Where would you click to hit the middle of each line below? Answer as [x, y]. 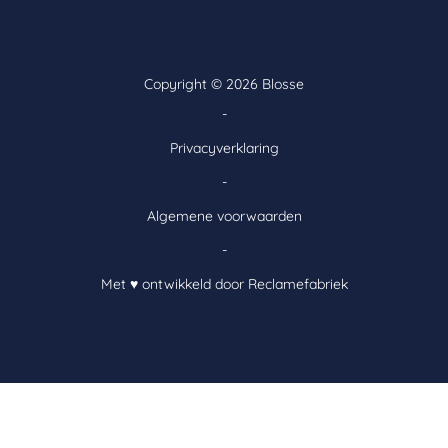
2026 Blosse [265, 83]
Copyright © [185, 83]
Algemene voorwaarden [224, 215]
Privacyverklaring [224, 147]
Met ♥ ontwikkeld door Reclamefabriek [224, 283]
